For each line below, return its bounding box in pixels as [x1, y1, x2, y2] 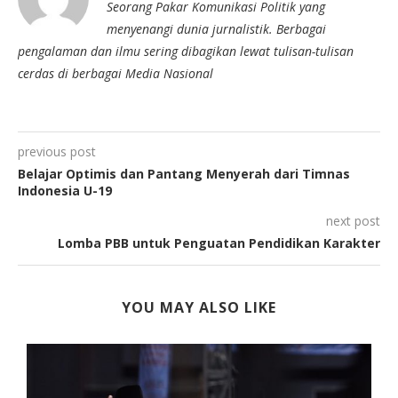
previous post [18, 143, 96, 161]
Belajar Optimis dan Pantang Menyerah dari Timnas [18, 165, 350, 183]
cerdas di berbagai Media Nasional [18, 65, 213, 83]
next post [326, 212, 380, 230]
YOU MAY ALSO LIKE [122, 298, 276, 318]
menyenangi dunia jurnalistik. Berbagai [107, 20, 326, 38]
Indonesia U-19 [18, 182, 112, 200]
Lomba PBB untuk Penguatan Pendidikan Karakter [58, 235, 380, 252]
